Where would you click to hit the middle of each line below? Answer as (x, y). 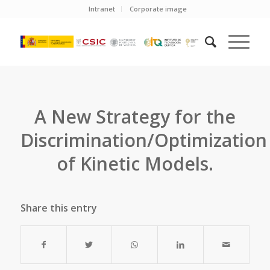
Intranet (102, 9)
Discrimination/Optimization (143, 140)
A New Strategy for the (135, 117)
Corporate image (159, 9)
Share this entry (58, 208)
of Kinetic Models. (135, 164)
